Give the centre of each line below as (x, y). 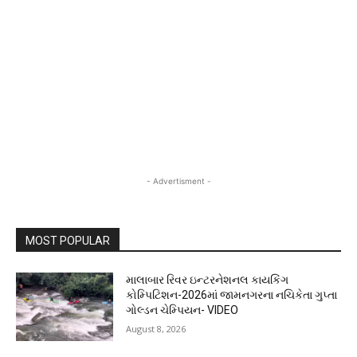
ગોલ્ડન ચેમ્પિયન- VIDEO (182, 310)
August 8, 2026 (156, 329)
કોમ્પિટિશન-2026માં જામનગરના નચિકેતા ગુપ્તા (232, 295)
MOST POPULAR (68, 241)
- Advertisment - (178, 181)
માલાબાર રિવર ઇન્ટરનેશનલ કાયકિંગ (208, 280)
